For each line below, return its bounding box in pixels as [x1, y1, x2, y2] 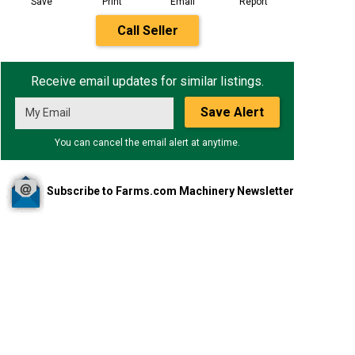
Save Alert [200, 105, 264, 120]
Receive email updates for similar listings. [31, 74, 264, 89]
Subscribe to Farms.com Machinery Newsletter [46, 184, 294, 197]
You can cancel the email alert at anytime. [55, 137, 240, 148]
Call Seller [116, 23, 178, 38]
